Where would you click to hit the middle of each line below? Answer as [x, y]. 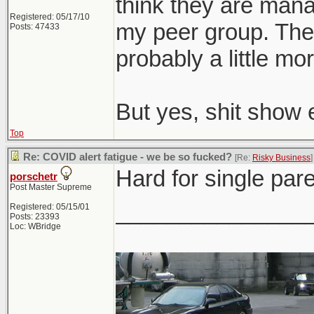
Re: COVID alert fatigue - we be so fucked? [128, 157]
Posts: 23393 [35, 217]
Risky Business [281, 158]
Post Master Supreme [51, 187]
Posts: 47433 [35, 27]
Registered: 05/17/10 [50, 17]
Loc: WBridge [35, 226]
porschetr [34, 177]
